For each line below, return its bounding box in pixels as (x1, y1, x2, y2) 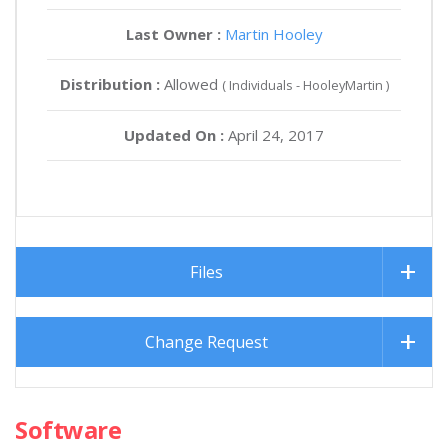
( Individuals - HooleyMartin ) (221, 75, 389, 94)
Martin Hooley (224, 23, 323, 44)
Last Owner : (125, 23, 221, 44)
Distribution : (59, 73, 160, 94)
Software (15, 412, 122, 446)
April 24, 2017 (224, 124, 324, 145)
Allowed (159, 73, 222, 94)
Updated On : (124, 124, 224, 145)
